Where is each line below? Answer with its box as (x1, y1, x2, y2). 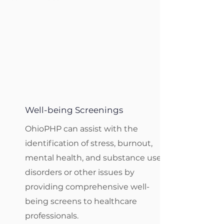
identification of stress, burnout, (25, 138, 152, 148)
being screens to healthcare (25, 196, 137, 206)
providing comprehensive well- (25, 182, 149, 191)
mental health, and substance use (25, 153, 161, 162)
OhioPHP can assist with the (25, 124, 138, 133)
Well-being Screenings (25, 105, 123, 115)
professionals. (25, 211, 80, 220)
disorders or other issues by (25, 167, 134, 177)
